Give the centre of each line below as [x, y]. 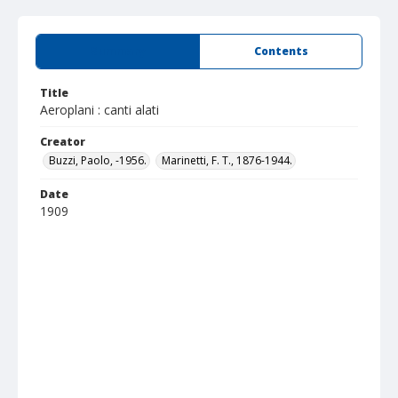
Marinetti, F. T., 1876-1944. [227, 160]
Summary [118, 51]
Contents [281, 51]
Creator [63, 142]
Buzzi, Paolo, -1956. [98, 160]
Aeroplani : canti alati [99, 110]
